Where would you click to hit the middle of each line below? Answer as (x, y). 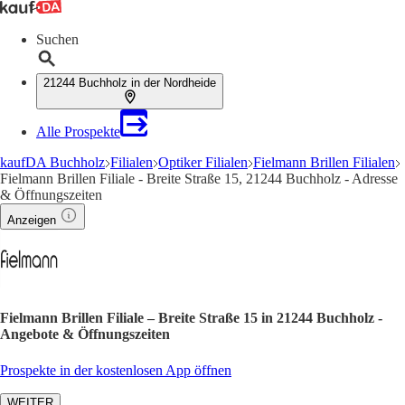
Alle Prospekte (78, 132)
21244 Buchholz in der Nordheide (130, 83)
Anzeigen (32, 220)
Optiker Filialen (203, 162)
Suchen (57, 39)
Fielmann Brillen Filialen (324, 162)
